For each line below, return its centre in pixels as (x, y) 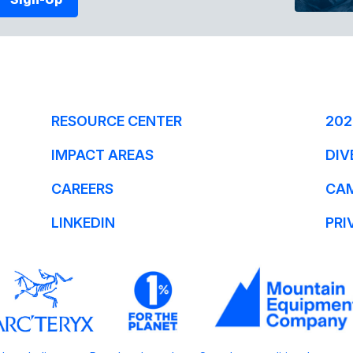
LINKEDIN (83, 222)
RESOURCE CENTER (116, 121)
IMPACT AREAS (102, 154)
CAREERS (82, 188)
